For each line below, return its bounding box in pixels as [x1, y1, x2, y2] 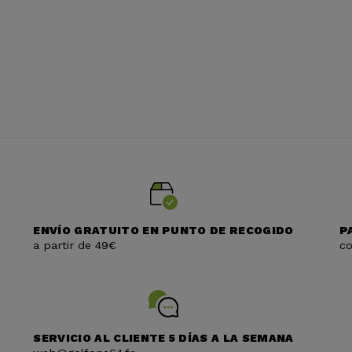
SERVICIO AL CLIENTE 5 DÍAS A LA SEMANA [33, 332, 294, 345]
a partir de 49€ [33, 239, 117, 252]
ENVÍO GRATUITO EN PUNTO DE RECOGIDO [33, 224, 294, 237]
